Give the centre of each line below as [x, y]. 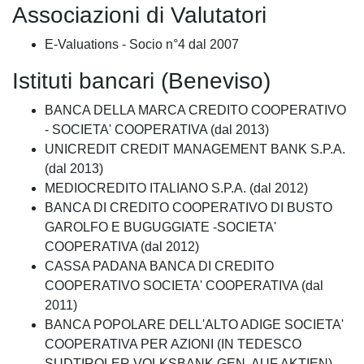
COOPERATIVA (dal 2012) [122, 247]
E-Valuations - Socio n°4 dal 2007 [142, 45]
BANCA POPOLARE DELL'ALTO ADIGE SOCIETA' [194, 325]
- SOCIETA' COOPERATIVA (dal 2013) [157, 130]
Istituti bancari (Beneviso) [141, 81]
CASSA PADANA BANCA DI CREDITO [159, 266]
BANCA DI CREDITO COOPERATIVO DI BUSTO [188, 208]
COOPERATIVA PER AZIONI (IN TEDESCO [173, 344]
